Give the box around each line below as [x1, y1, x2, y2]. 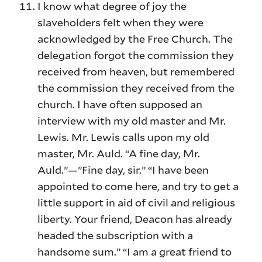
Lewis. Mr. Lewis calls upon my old [37, 130, 210, 144]
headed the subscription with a [37, 228, 194, 243]
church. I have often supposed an [37, 97, 203, 112]
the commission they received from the [37, 81, 235, 95]
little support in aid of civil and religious [37, 195, 236, 210]
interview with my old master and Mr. [37, 113, 226, 128]
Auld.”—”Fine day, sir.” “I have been [37, 163, 209, 177]
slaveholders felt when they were [37, 15, 204, 30]
